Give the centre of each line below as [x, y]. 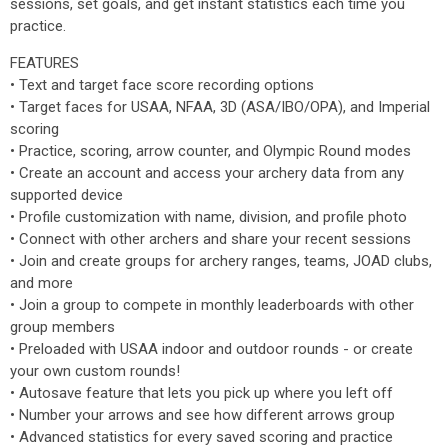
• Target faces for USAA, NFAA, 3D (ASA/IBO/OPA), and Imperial [220, 107]
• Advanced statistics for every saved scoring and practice [201, 437]
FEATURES [44, 63]
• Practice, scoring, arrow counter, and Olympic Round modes [210, 151]
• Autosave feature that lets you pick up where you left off [201, 393]
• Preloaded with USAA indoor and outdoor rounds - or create [211, 349]
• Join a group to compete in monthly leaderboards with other [212, 305]
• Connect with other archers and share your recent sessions [210, 239]
